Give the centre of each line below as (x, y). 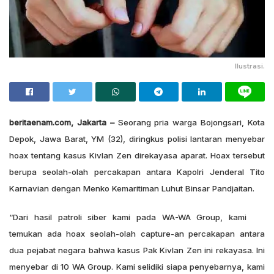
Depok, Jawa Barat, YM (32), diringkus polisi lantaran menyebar (137, 139)
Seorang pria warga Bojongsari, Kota (190, 122)
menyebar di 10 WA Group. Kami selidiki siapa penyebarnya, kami (137, 266)
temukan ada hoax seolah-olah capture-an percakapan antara (137, 233)
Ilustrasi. (250, 66)
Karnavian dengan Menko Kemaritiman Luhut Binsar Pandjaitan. (132, 188)
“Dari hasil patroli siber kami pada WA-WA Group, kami (128, 217)
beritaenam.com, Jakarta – (62, 122)
